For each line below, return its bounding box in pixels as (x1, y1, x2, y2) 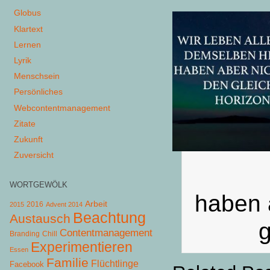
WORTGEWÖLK (9, 181, 67, 190)
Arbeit (84, 199, 107, 209)
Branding (9, 230, 40, 237)
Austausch (9, 211, 71, 225)
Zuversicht (14, 150, 54, 160)
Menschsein (14, 71, 60, 81)
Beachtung (72, 209, 146, 226)
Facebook (9, 259, 44, 269)
